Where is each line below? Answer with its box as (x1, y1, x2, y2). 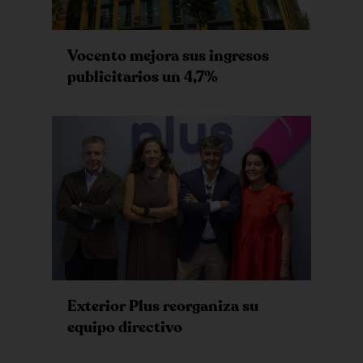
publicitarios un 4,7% (66, 66, 218, 88)
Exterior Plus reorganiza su (66, 296, 258, 318)
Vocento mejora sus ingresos (66, 45, 269, 66)
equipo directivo (66, 317, 182, 339)
